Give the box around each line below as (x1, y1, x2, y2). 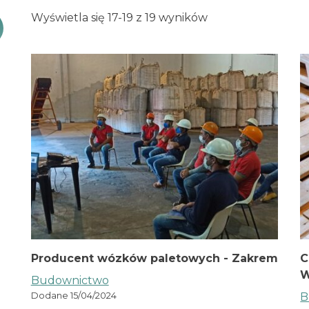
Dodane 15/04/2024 (30, 290, 117, 301)
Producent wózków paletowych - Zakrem (30, 252, 278, 266)
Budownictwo (30, 274, 109, 288)
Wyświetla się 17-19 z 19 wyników (30, 11, 208, 25)
